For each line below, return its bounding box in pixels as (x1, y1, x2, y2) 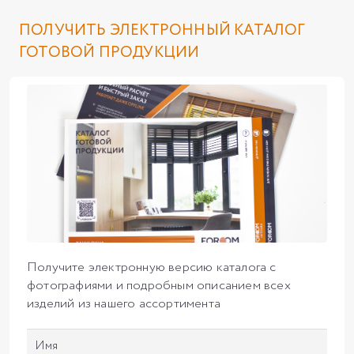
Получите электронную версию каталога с (27, 258, 277, 277)
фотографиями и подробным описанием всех (27, 276, 291, 295)
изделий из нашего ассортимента (27, 294, 220, 313)
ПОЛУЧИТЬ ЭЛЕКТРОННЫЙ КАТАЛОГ (19, 19, 306, 42)
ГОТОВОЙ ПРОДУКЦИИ (19, 41, 200, 64)
